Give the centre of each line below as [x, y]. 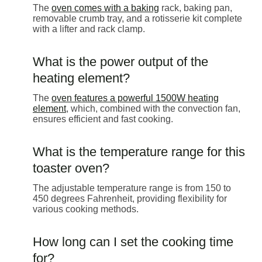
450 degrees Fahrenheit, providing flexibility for [130, 198]
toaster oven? [71, 168]
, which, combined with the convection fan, [153, 108]
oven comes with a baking [105, 8]
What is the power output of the [120, 61]
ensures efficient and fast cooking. [103, 119]
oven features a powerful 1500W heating [135, 98]
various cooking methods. [86, 209]
